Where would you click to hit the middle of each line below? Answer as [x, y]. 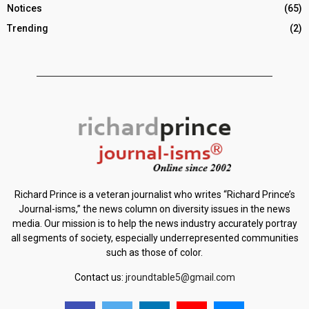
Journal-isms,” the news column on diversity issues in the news [154, 209]
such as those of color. [154, 253]
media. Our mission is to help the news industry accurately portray [154, 224]
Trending [28, 29]
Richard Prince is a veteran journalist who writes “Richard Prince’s [154, 195]
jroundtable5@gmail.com [180, 278]
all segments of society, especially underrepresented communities [154, 238]
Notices [24, 9]
